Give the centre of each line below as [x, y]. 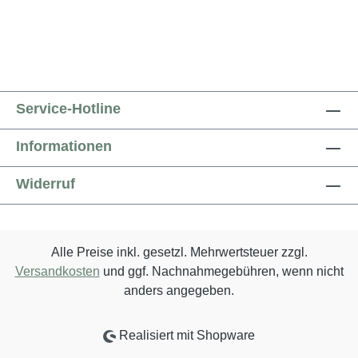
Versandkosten [57, 271]
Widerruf [46, 184]
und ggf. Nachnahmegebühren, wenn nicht [221, 271]
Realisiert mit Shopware [186, 335]
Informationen [64, 146]
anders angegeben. [179, 290]
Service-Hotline [68, 109]
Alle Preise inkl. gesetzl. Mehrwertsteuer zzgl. [179, 252]
